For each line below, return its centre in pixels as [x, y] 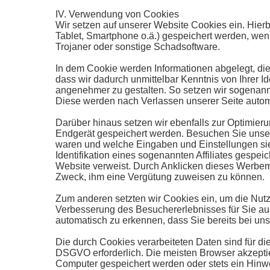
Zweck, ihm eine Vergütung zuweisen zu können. [160, 177]
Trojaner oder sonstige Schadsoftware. [138, 47]
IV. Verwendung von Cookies [117, 14]
